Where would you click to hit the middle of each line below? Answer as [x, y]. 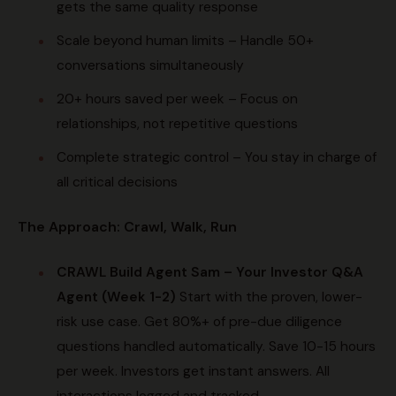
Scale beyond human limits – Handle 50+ [185, 41]
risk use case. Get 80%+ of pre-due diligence [199, 322]
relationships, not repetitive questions [177, 124]
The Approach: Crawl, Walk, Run [127, 227]
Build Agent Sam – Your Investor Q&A [236, 273]
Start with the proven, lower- [269, 297]
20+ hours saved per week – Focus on [177, 99]
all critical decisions [117, 183]
